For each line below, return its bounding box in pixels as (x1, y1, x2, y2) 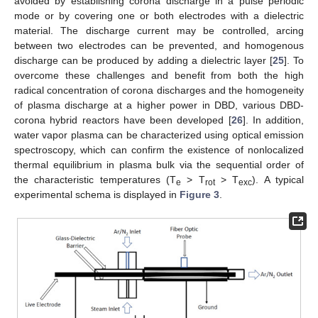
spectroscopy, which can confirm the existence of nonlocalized (14, 144, 304, 156)
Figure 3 (180, 189, 219, 201)
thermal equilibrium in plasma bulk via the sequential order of (14, 159, 304, 171)
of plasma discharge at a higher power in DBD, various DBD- (14, 99, 304, 111)
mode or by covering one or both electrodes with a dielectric (14, 10, 304, 22)
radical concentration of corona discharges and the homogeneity (14, 84, 304, 97)
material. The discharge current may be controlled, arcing (14, 25, 304, 37)
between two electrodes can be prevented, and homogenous (14, 40, 304, 52)
